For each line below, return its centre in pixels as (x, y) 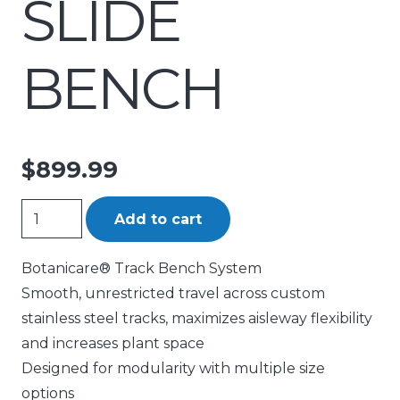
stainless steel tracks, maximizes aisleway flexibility (197, 318)
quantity (51, 286)
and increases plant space (113, 343)
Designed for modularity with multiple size (173, 368)
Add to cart (158, 219)
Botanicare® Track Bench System (142, 268)
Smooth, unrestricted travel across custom (173, 293)
